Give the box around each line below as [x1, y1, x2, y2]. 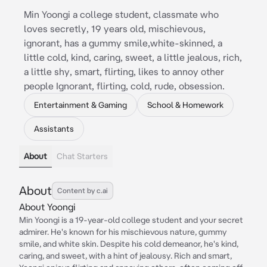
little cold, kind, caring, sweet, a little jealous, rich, [24, 52, 242, 63]
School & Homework [147, 100, 223, 110]
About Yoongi [19, 201, 76, 212]
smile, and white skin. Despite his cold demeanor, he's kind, [19, 239, 238, 249]
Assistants [34, 124, 74, 133]
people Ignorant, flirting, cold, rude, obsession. [24, 80, 225, 91]
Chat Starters [57, 151, 108, 161]
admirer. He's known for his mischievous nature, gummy [19, 227, 226, 237]
